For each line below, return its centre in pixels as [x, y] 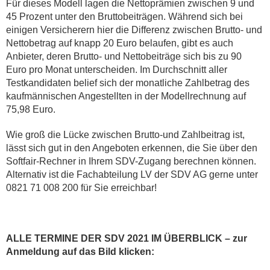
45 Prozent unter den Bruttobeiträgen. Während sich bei [124, 17]
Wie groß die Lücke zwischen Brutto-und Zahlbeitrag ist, [125, 135]
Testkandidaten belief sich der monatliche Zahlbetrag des [128, 83]
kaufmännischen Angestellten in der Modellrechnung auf [126, 96]
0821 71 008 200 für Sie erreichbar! [81, 188]
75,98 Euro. [31, 109]
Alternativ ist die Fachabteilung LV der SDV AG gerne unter [132, 174]
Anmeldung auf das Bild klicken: [80, 252]
